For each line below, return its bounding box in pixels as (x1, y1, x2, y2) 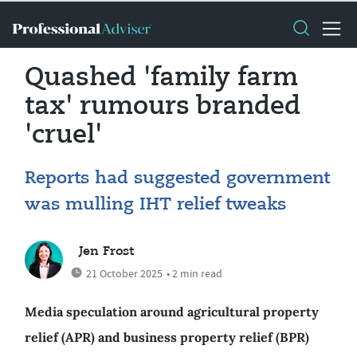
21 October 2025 (86, 266, 163, 280)
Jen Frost (79, 245, 134, 258)
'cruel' (25, 123, 102, 148)
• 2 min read (167, 266, 222, 280)
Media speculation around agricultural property (25, 304, 319, 320)
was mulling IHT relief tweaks (25, 196, 286, 214)
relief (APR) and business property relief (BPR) (25, 329, 309, 345)
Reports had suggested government (25, 170, 330, 187)
